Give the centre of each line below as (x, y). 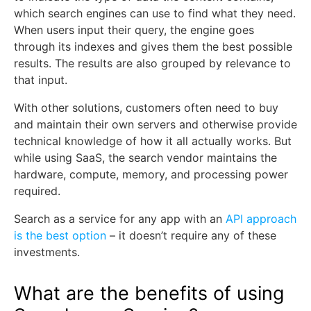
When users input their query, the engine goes (134, 30)
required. (37, 191)
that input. (41, 80)
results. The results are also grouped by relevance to (152, 63)
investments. (47, 252)
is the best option (60, 235)
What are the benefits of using (152, 293)
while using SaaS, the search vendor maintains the (145, 158)
